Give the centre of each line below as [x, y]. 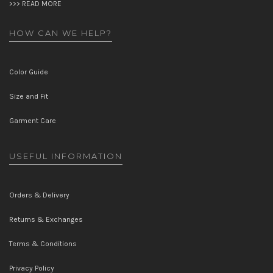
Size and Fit [29, 96]
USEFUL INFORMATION [66, 156]
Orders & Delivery [39, 195]
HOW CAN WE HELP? [61, 33]
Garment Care [33, 121]
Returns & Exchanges [46, 219]
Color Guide [29, 72]
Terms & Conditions [43, 244]
